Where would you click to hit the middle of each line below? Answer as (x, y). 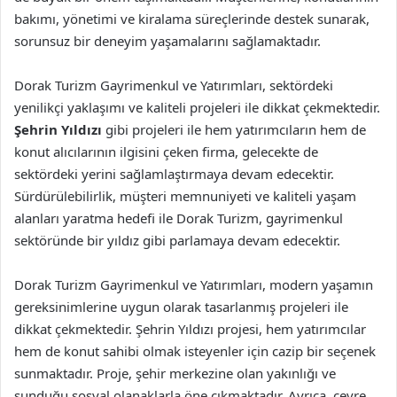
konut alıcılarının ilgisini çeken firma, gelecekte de (166, 152)
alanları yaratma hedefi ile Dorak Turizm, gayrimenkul (179, 218)
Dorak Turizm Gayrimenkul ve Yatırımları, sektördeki (174, 85)
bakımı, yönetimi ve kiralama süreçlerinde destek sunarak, (192, 19)
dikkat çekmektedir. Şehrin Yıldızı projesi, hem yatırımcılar (190, 329)
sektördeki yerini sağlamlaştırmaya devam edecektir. (174, 174)
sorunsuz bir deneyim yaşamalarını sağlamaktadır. (167, 41)
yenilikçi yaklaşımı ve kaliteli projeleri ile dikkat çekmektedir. (197, 107)
